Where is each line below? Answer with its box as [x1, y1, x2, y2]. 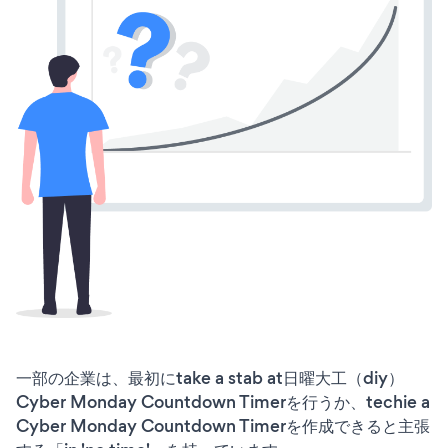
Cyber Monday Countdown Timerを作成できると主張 [16, 413, 430, 438]
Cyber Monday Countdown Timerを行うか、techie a [16, 389, 430, 414]
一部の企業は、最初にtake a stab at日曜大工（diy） [16, 365, 404, 390]
